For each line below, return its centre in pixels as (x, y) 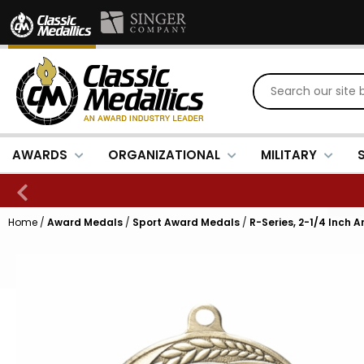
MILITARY (289, 155)
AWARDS (40, 155)
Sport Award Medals (186, 222)
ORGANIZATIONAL (164, 155)
